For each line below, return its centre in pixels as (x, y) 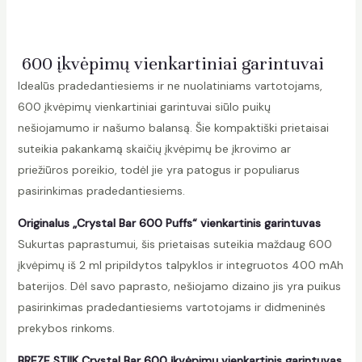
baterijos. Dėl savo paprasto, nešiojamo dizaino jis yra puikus (179, 286)
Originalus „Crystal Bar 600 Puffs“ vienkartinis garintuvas (169, 223)
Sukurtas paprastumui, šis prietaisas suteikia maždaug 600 (175, 244)
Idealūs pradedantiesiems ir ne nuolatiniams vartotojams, (170, 86)
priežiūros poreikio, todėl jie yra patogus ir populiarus (158, 170)
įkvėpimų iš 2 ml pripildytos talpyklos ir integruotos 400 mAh (180, 265)
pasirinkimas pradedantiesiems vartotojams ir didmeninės (171, 307)
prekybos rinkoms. (66, 328)
